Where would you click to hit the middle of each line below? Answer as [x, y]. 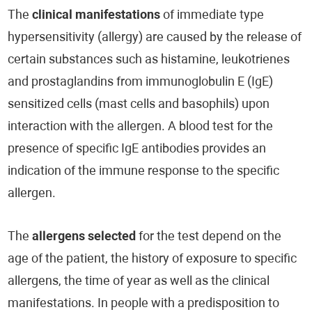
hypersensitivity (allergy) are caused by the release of [155, 38]
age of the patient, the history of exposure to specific [153, 260]
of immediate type [212, 16]
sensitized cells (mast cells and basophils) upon [139, 105]
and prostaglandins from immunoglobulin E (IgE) [141, 83]
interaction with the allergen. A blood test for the [141, 127]
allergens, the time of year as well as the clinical [139, 282]
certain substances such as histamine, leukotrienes [149, 61]
